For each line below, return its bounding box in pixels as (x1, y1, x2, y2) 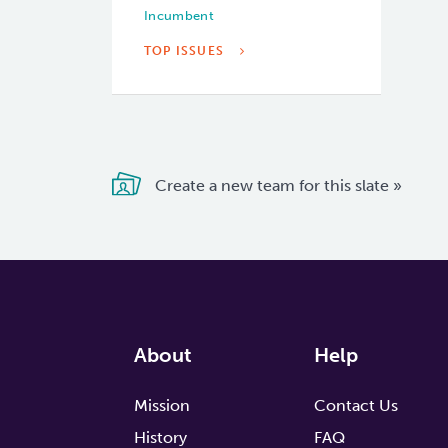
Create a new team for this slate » (151, 176, 402, 196)
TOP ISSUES (144, 44, 229, 59)
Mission (134, 396, 191, 416)
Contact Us (313, 396, 398, 416)
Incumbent (144, 8, 214, 24)
